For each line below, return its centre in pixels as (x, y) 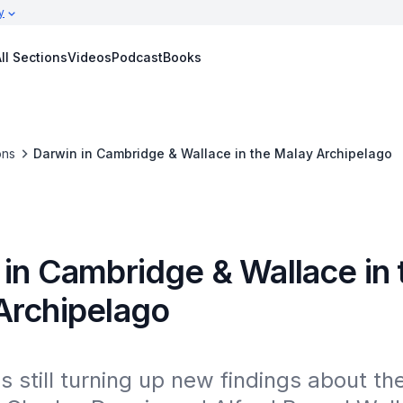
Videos (90, 57)
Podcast (137, 57)
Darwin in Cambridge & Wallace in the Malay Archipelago (212, 153)
